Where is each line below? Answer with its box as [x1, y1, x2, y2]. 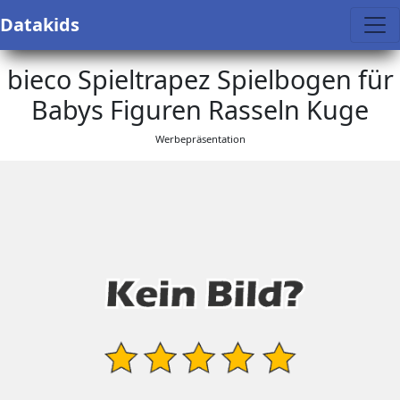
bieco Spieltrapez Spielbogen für [6, 62, 394, 96]
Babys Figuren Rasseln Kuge [31, 92, 369, 127]
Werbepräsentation [154, 132, 246, 146]
